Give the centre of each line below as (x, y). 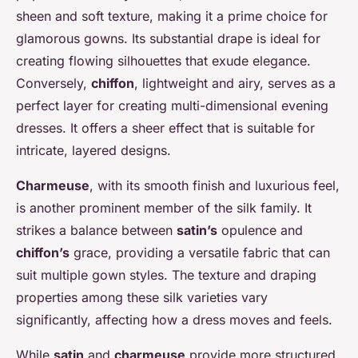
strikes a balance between (96, 231)
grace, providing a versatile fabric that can (200, 253)
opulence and (260, 231)
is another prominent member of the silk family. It (164, 208)
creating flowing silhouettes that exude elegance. (163, 61)
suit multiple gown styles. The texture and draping (166, 275)
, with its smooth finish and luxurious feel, (215, 186)
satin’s (197, 231)
